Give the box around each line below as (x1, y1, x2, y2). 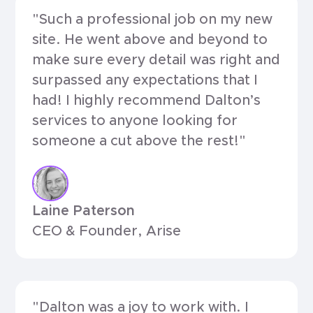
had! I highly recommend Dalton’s (32, 93, 261, 108)
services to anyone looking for (32, 113, 238, 128)
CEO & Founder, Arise (32, 224, 182, 239)
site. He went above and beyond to (32, 32, 268, 47)
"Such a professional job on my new (32, 12, 273, 27)
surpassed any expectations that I (32, 73, 259, 87)
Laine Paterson (32, 204, 136, 219)
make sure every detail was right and (32, 52, 281, 67)
